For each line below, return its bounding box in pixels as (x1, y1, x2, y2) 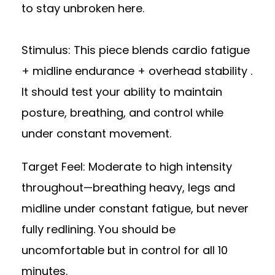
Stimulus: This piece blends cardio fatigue (21, 42, 250, 58)
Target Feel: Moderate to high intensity (21, 158, 232, 174)
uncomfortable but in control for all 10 (21, 242, 228, 258)
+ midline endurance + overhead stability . (21, 63, 252, 79)
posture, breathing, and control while (21, 104, 223, 120)
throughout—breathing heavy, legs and (21, 179, 235, 195)
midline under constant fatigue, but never (21, 200, 249, 216)
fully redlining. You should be (21, 221, 176, 237)
